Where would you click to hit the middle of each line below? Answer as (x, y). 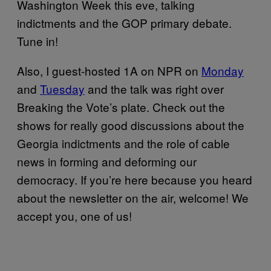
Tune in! (39, 41)
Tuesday (62, 88)
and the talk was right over (154, 88)
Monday (223, 70)
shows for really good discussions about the (131, 125)
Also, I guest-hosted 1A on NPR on (109, 70)
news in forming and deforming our (107, 161)
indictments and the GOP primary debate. (124, 22)
